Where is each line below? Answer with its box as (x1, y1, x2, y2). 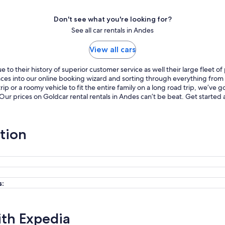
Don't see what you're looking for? (53, 15, 172, 24)
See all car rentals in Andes (71, 26, 154, 35)
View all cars (89, 45, 136, 54)
